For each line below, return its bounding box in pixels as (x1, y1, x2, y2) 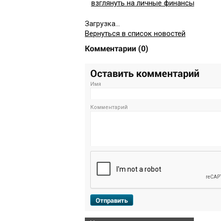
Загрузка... (85, 19, 120, 29)
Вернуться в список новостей (85, 29, 185, 38)
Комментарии (85, 43, 138, 54)
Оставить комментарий (90, 67, 199, 80)
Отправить (96, 196, 128, 205)
